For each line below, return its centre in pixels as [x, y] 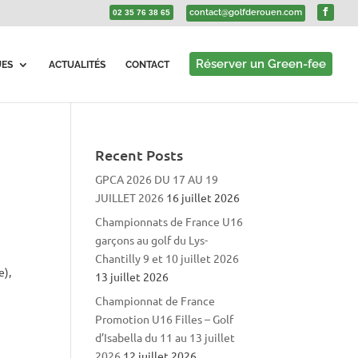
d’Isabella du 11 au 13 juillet [165, 337]
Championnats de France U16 [169, 221]
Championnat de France [155, 300]
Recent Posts [139, 155]
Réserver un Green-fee [261, 64]
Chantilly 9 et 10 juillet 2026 [167, 258]
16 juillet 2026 [203, 197]
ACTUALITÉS [77, 65]
